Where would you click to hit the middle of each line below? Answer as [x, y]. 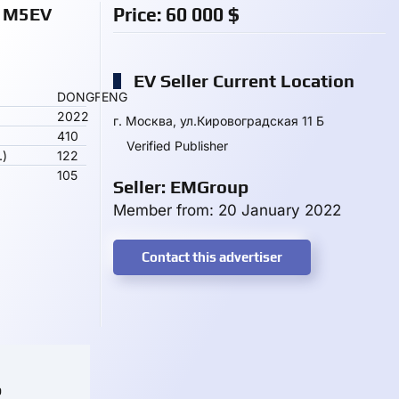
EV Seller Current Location [242, 81]
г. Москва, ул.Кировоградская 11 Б [219, 121]
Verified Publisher [177, 146]
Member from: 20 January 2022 [227, 210]
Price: [139, 15]
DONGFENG [92, 97]
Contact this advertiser [212, 257]
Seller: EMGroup [181, 187]
